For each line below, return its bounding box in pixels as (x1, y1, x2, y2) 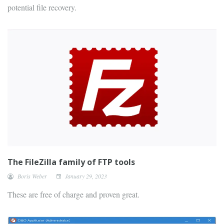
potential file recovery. (7, 2, 76, 13)
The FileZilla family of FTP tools (7, 156, 135, 168)
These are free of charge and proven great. (7, 189, 139, 200)
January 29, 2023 (63, 172, 107, 180)
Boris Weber (17, 172, 47, 180)
